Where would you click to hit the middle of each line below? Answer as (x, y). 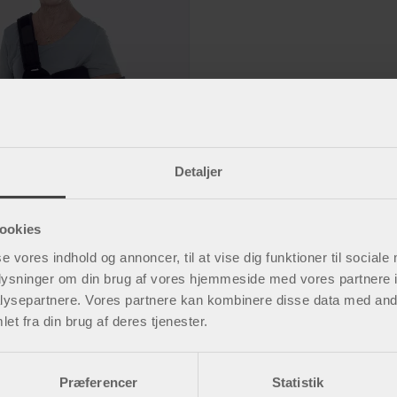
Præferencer (98, 382)
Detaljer (198, 171)
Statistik (298, 382)
